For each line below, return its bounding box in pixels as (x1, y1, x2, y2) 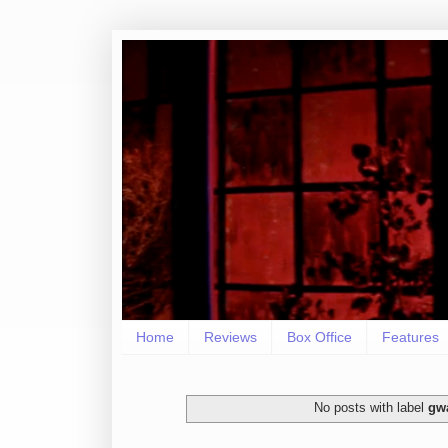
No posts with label (314, 399, 429, 415)
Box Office (287, 329, 352, 346)
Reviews (204, 329, 257, 346)
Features (382, 329, 439, 346)
